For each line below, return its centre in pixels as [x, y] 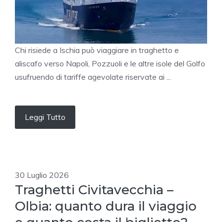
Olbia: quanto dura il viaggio [106, 206]
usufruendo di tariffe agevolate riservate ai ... [93, 77]
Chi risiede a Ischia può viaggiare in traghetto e [97, 50]
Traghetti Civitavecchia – [94, 190]
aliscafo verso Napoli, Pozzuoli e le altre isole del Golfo [110, 64]
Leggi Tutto [45, 117]
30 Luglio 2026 [42, 175]
